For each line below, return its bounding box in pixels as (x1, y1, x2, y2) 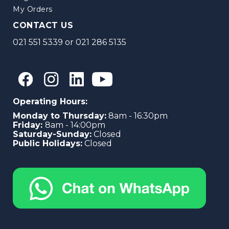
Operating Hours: (13, 96, 87, 106)
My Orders (13, 4, 53, 14)
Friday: (13, 120, 45, 130)
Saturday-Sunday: (13, 129, 91, 139)
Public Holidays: (13, 138, 82, 148)
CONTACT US (13, 20, 73, 30)
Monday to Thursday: (13, 110, 106, 121)
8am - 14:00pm (45, 120, 105, 130)
